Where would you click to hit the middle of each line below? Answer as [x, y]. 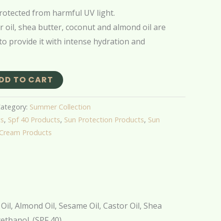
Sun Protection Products [104, 120]
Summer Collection [60, 107]
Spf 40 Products [34, 120]
